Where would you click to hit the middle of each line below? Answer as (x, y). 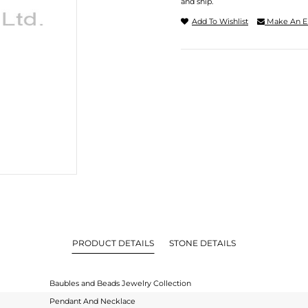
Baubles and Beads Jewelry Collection (120, 283)
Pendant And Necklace (92, 301)
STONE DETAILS (202, 243)
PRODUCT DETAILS (113, 243)
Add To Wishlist (220, 21)
